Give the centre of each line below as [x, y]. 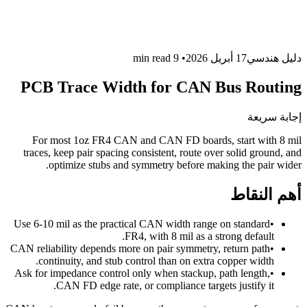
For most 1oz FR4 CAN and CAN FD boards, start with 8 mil [167, 140]
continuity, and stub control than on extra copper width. [156, 260]
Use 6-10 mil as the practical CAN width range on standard [142, 223]
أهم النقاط [266, 194]
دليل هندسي [274, 58]
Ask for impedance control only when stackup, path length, [142, 273]
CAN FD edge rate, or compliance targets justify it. [165, 285]
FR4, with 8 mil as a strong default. [199, 236]
